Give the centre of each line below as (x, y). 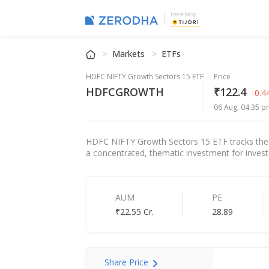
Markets (130, 54)
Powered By (184, 14)
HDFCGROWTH (125, 92)
